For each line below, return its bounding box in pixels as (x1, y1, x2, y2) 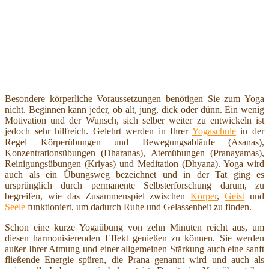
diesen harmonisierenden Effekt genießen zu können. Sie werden (5, 232, 264, 243)
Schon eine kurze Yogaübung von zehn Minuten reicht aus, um (5, 222, 264, 232)
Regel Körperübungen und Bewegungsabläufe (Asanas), (5, 136, 264, 147)
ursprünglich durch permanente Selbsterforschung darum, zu (5, 180, 264, 190)
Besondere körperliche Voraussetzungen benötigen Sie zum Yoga (5, 93, 264, 104)
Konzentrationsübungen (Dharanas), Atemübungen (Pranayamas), (5, 147, 264, 158)
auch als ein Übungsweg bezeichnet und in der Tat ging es (5, 169, 264, 180)
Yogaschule (192, 125, 236, 136)
